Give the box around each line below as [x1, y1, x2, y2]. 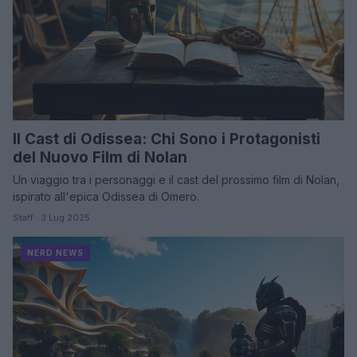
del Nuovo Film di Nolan [13, 148, 187, 167]
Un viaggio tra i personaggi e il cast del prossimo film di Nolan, [13, 173, 339, 187]
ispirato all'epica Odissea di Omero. [13, 190, 199, 204]
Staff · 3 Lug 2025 [13, 212, 90, 224]
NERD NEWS [27, 248, 84, 258]
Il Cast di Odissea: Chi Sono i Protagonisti [13, 130, 320, 149]
